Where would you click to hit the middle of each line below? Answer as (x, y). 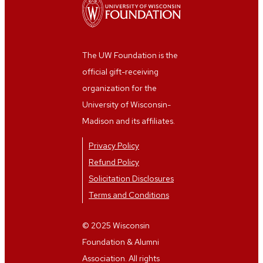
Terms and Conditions (129, 195)
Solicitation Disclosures (131, 179)
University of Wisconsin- (127, 105)
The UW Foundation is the (130, 55)
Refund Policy (114, 162)
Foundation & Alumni (121, 242)
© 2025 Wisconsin (116, 226)
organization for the (119, 88)
